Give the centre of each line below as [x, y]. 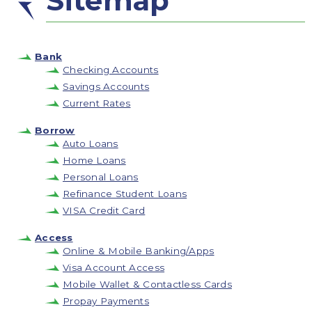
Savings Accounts [106, 86]
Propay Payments [106, 301]
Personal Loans [101, 177]
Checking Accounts [111, 69]
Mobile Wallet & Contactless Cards [147, 284]
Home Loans [94, 160]
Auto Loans [91, 143]
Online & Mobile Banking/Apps [139, 250]
